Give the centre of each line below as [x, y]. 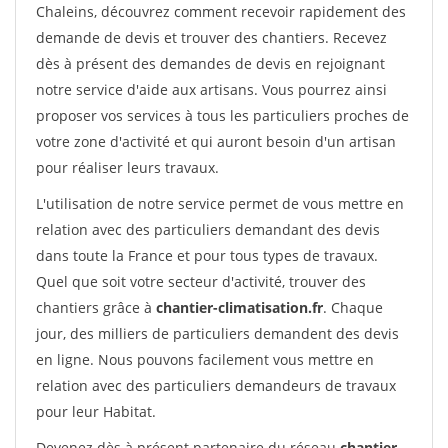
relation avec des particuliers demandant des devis [208, 229]
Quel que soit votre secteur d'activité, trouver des [201, 281]
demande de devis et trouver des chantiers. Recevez [211, 37]
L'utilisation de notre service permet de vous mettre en [220, 203]
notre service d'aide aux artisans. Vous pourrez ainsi [211, 89]
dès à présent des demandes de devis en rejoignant [210, 63]
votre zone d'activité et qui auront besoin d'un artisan [216, 141]
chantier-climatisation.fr [239, 307]
